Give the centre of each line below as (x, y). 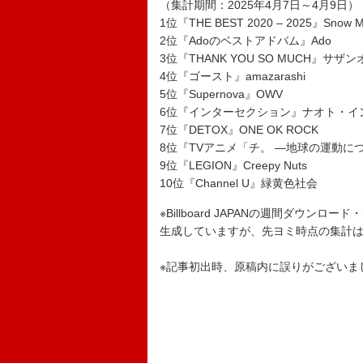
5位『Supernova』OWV (221, 94)
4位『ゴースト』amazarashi (233, 76)
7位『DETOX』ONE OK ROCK (239, 130)
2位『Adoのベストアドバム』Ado (246, 41)
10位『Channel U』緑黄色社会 (239, 183)
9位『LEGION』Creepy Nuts (233, 165)
